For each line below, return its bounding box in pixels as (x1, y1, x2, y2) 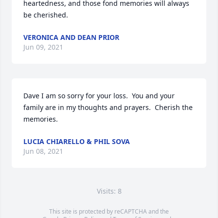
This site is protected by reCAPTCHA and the (49, 207, 169, 216)
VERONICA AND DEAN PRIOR (23, 33, 119, 42)
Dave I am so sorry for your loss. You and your (23, 91, 175, 100)
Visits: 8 (96, 186, 122, 196)
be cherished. (23, 10, 68, 19)
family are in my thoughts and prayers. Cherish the (23, 103, 193, 112)
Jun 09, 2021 (23, 42, 63, 52)
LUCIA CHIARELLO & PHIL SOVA (23, 137, 130, 146)
